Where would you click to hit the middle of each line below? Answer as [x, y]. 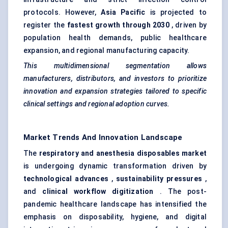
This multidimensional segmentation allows [115, 66]
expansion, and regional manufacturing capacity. [107, 51]
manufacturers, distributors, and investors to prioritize [115, 79]
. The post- [180, 192]
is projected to [176, 12]
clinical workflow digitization [98, 192]
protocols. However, [62, 12]
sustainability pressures [159, 179]
